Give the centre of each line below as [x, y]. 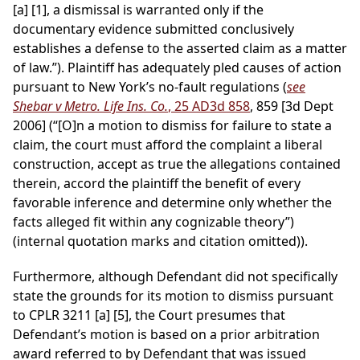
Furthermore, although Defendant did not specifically [175, 277]
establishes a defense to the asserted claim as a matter [180, 49]
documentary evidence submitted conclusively [153, 29]
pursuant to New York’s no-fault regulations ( [150, 87]
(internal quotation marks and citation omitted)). [160, 241]
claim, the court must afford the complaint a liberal [168, 145]
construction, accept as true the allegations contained [177, 164]
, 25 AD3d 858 [209, 106]
